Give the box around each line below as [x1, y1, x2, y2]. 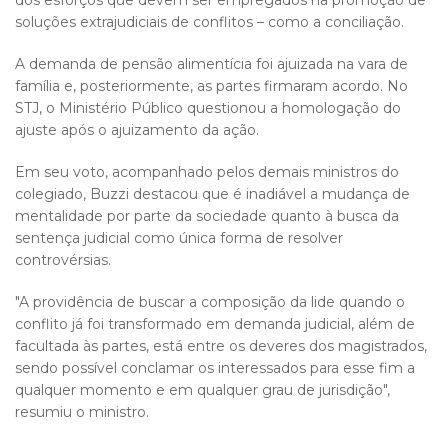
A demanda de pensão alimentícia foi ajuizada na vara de [15, 55, 408, 73]
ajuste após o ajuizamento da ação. [15, 121, 259, 139]
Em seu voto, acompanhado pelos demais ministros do [15, 163, 399, 181]
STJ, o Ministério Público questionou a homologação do [15, 99, 401, 117]
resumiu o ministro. [15, 403, 149, 421]
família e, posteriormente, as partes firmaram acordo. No [15, 77, 408, 95]
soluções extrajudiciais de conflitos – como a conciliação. [15, 13, 404, 31]
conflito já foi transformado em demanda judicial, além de [15, 315, 415, 333]
